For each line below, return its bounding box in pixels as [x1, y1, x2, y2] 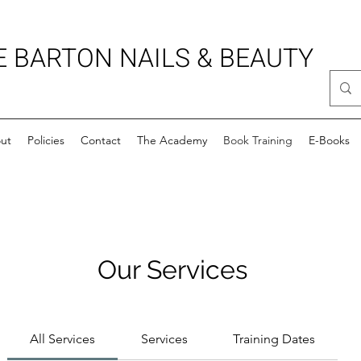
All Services [30, 330, 96, 346]
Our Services [98, 254, 247, 284]
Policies [27, 132, 64, 147]
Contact [81, 132, 121, 147]
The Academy [137, 132, 207, 147]
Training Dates [232, 330, 315, 346]
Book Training [223, 132, 293, 147]
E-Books [309, 132, 350, 147]
